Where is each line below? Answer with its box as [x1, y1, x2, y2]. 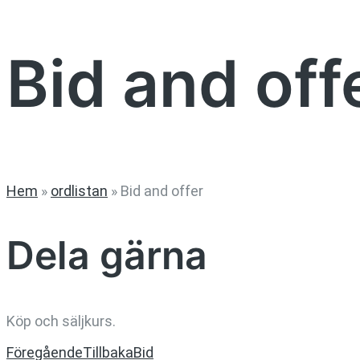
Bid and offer [121, 182, 203, 199]
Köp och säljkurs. [6, 313, 116, 330]
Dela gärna [6, 231, 207, 280]
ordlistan [51, 182, 108, 199]
